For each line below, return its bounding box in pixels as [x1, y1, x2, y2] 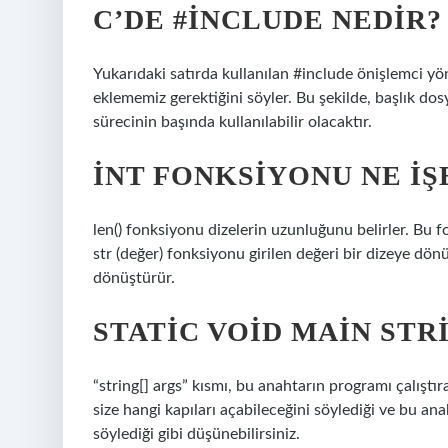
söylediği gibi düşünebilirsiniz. [93, 426, 300, 442]
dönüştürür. [93, 270, 175, 286]
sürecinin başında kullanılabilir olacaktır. [93, 114, 372, 130]
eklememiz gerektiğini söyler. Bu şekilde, [93, 90, 375, 106]
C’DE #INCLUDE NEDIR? [93, 4, 442, 35]
